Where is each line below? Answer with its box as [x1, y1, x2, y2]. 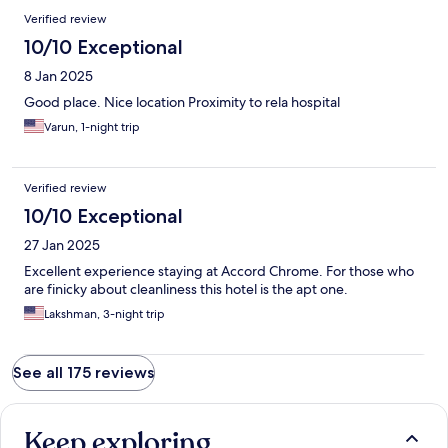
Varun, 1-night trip [44, 119, 140, 136]
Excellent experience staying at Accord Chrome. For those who [24, 262, 414, 281]
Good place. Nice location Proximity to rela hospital [24, 93, 340, 112]
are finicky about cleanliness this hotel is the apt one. [24, 280, 348, 299]
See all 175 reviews [13, 363, 154, 383]
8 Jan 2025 [24, 67, 93, 86]
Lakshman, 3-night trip [44, 306, 165, 323]
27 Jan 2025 [24, 236, 100, 255]
